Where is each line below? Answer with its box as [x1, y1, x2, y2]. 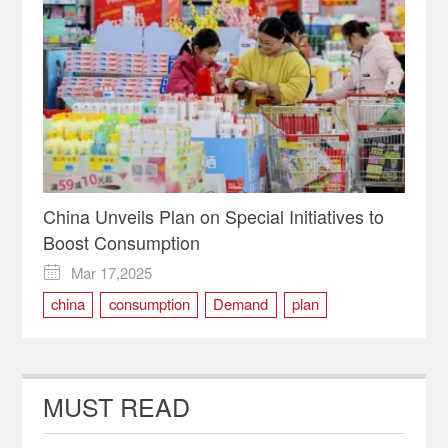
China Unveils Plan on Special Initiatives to [42, 203, 384, 230]
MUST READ [42, 387, 190, 424]
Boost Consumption [42, 229, 200, 256]
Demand [213, 292, 269, 314]
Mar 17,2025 [71, 261, 153, 283]
